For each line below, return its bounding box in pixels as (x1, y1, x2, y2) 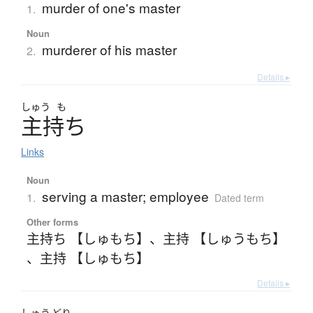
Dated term (214, 191, 264, 205)
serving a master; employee (41, 187, 209, 206)
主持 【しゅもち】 (39, 248, 150, 268)
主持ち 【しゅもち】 (26, 228, 150, 248)
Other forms (26, 215, 78, 229)
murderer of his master (41, 40, 177, 59)
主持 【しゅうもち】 (162, 228, 286, 248)
